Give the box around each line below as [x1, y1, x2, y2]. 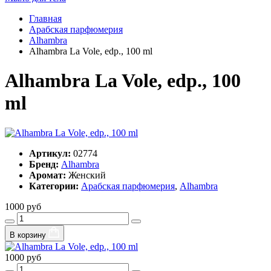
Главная [29, 13, 62, 24]
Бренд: [29, 158, 59, 169]
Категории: [29, 180, 79, 191]
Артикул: [29, 148, 71, 158]
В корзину [10, 230, 48, 240]
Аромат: [29, 169, 66, 180]
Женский [66, 169, 106, 180]
